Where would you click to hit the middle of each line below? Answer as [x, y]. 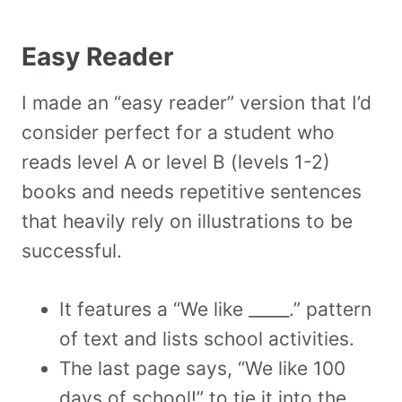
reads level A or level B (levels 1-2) [176, 162]
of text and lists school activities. [207, 338]
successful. [72, 250]
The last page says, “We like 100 [202, 368]
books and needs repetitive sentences [192, 191]
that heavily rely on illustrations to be [187, 221]
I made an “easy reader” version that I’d [197, 102]
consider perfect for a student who [178, 132]
